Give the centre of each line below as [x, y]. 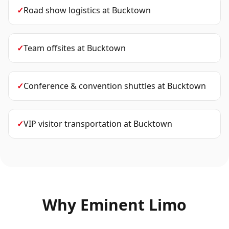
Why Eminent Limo [114, 205]
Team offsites [49, 48]
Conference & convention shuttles [89, 86]
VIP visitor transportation [73, 124]
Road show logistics [62, 10]
